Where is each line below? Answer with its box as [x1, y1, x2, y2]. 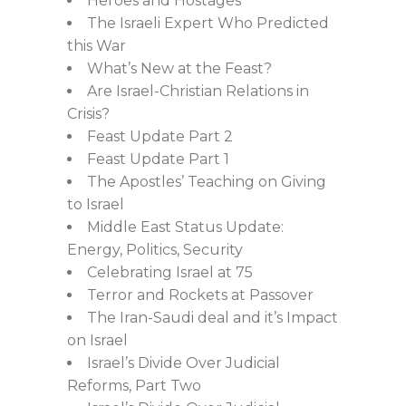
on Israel [67, 332, 128, 350]
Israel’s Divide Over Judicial [87, 354, 280, 372]
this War [67, 37, 126, 55]
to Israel [67, 196, 124, 214]
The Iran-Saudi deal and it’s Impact [87, 309, 338, 327]
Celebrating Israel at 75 [87, 264, 253, 282]
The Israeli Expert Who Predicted [87, 14, 329, 33]
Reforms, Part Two [67, 377, 201, 395]
